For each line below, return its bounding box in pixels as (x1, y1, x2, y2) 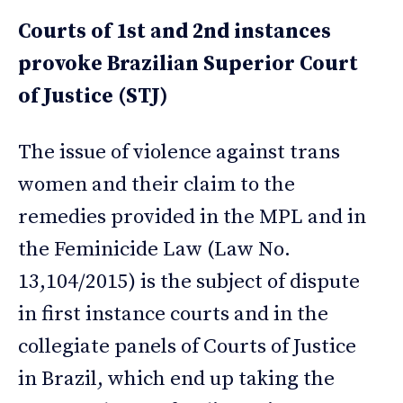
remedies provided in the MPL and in (18, 204, 366, 231)
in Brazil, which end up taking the (18, 366, 335, 393)
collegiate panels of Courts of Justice (18, 334, 356, 361)
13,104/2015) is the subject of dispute (18, 269, 360, 296)
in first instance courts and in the (18, 301, 328, 328)
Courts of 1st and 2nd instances (18, 19, 331, 46)
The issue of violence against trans (18, 139, 340, 166)
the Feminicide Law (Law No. (18, 237, 291, 264)
